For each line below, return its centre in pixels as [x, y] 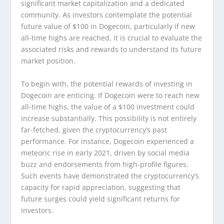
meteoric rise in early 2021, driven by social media [105, 152]
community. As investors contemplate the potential [107, 15]
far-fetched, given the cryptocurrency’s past [94, 129]
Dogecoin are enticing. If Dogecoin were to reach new [110, 95]
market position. [48, 61]
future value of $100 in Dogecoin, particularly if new [108, 26]
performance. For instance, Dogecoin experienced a [108, 141]
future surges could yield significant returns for [101, 198]
